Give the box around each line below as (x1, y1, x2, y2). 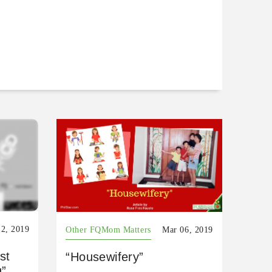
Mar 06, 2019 (162, 225, 213, 235)
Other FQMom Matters (66, 225, 151, 235)
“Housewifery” (66, 250, 144, 264)
